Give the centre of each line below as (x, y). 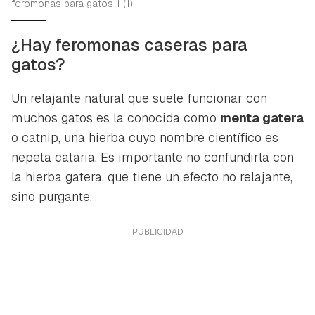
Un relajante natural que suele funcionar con (139, 98)
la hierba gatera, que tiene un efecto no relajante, (152, 176)
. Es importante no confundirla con (194, 157)
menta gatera (262, 117)
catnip (40, 137)
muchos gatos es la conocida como (116, 117)
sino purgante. (52, 196)
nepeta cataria (53, 157)
